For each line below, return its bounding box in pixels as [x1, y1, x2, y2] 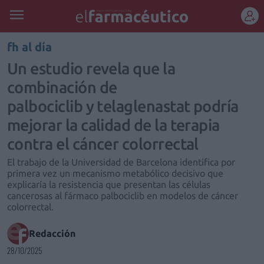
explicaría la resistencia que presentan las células [7, 179, 210, 190]
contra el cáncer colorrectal [7, 135, 199, 153]
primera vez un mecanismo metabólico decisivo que [7, 168, 223, 179]
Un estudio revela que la [7, 60, 176, 77]
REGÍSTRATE [109, 39, 155, 49]
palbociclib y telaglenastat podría [7, 97, 239, 115]
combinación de [7, 78, 117, 96]
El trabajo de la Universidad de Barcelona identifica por [7, 157, 235, 167]
